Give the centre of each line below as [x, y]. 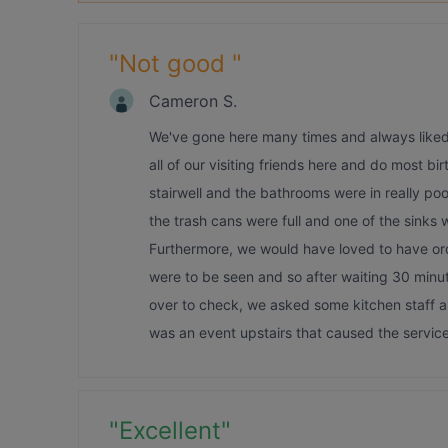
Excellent [170, 430]
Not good [175, 63]
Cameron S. [193, 100]
